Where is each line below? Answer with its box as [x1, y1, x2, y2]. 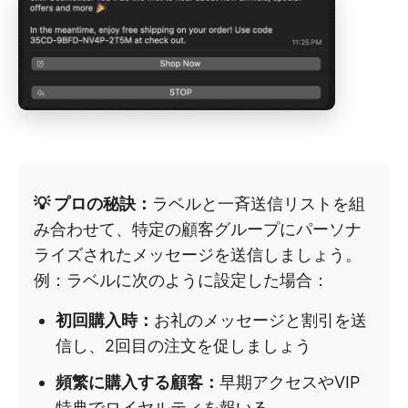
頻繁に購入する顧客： [56, 372, 219, 393]
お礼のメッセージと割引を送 [154, 311, 367, 331]
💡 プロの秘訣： [34, 194, 152, 214]
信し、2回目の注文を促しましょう [56, 336, 311, 356]
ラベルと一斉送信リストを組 [152, 194, 365, 214]
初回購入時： [56, 311, 154, 331]
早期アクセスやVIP [219, 372, 360, 393]
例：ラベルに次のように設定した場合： [34, 270, 329, 291]
